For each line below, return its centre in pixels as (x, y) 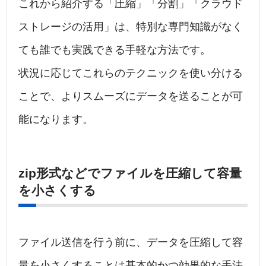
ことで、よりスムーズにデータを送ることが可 (131, 96)
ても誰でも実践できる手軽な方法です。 (115, 50)
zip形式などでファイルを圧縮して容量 (130, 173)
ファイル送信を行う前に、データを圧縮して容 (131, 243)
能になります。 (56, 120)
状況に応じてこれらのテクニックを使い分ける (131, 73)
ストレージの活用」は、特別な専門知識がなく (131, 27)
